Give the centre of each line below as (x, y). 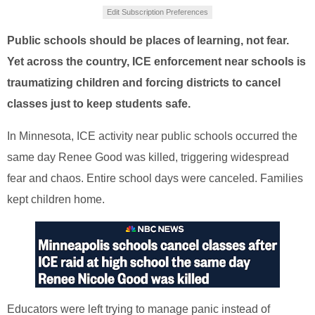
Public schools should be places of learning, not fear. (148, 41)
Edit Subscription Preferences (157, 12)
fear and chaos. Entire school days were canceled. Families (155, 179)
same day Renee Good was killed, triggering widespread (148, 157)
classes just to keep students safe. (99, 104)
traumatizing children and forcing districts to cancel (144, 83)
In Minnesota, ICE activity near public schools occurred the (152, 136)
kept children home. (56, 200)
